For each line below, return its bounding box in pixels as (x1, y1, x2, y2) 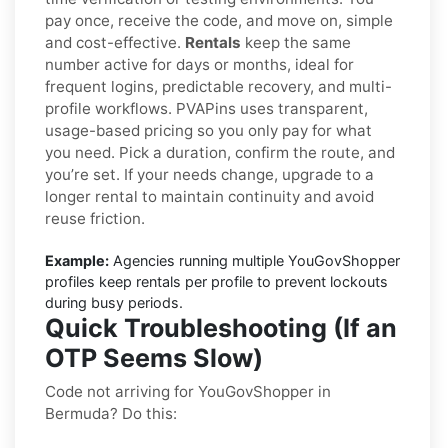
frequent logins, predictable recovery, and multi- (45, 76, 392, 96)
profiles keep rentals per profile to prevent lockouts (45, 272, 388, 290)
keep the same (241, 32, 351, 52)
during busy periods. (45, 293, 183, 311)
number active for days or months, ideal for (45, 54, 354, 74)
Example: (45, 251, 109, 269)
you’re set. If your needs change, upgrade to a (45, 164, 374, 184)
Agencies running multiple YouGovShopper (109, 251, 400, 269)
